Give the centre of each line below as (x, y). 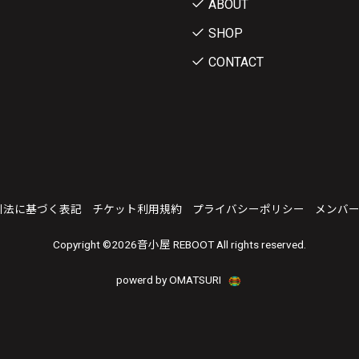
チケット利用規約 (137, 210)
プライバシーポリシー (248, 210)
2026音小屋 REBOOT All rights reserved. (209, 245)
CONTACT (236, 62)
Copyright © (82, 245)
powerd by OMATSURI (170, 280)
